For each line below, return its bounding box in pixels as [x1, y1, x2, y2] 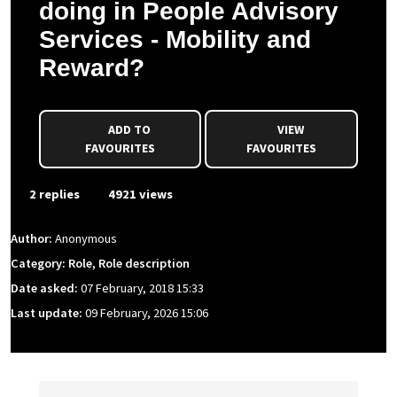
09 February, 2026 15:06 [85, 305, 208, 322]
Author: [11, 230, 55, 247]
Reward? [39, 54, 144, 82]
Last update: [11, 305, 85, 322]
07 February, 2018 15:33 [81, 280, 204, 297]
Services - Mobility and [39, 26, 311, 53]
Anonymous [55, 230, 117, 247]
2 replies [27, 186, 80, 202]
